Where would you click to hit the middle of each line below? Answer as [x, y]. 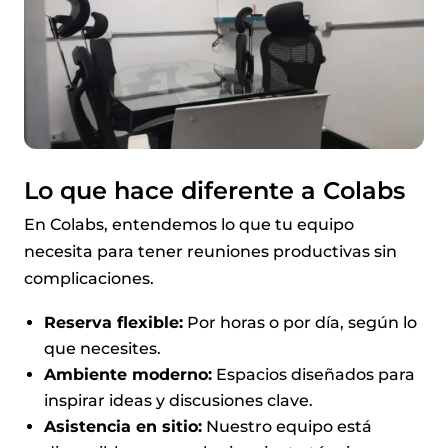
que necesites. [102, 348]
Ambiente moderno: [128, 374]
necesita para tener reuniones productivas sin [210, 251]
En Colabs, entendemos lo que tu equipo [189, 224]
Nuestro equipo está [287, 426]
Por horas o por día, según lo [300, 322]
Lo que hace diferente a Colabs [214, 190]
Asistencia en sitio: [123, 426]
